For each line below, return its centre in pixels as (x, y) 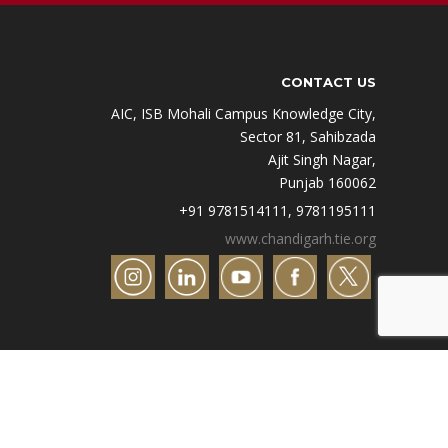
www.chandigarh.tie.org (300, 238)
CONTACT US (328, 81)
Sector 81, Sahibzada (308, 136)
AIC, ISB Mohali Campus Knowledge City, (243, 113)
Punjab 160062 (327, 182)
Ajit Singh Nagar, (322, 159)
